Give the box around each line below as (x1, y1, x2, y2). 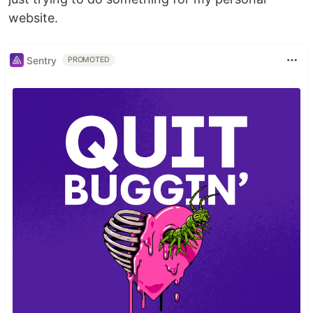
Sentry (27, 54, 57, 66)
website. (8, 10, 58, 25)
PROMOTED (68, 55, 110, 64)
